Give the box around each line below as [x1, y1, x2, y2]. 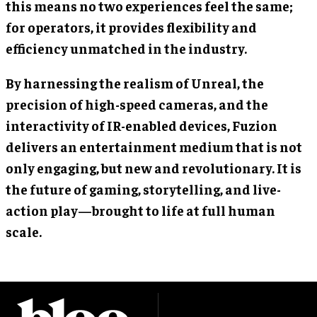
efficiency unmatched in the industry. [6, 39, 247, 57]
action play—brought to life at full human [6, 201, 275, 219]
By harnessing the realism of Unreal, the [6, 74, 264, 91]
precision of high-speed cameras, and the [6, 95, 268, 113]
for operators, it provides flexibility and [6, 18, 257, 35]
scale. [6, 222, 42, 240]
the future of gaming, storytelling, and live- [6, 180, 281, 197]
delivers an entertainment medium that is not [6, 137, 302, 155]
